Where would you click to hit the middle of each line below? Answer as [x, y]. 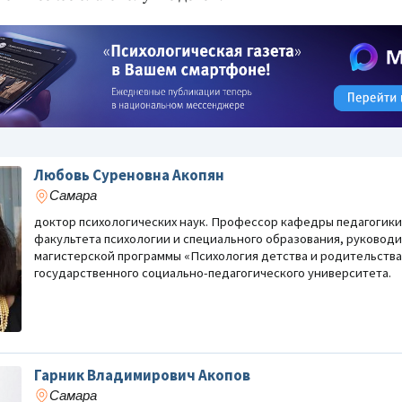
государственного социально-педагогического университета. [213, 273]
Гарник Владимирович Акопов [142, 375]
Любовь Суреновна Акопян [129, 175]
